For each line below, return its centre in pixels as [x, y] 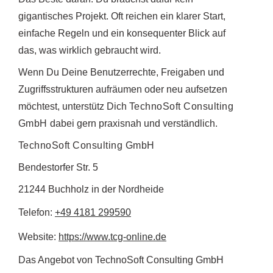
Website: [38, 236]
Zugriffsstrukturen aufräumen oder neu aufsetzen [123, 89]
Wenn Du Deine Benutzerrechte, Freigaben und [121, 72]
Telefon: [37, 212]
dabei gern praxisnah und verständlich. [132, 123]
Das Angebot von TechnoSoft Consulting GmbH [121, 260]
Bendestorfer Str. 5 [58, 167]
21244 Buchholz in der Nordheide [91, 189]
